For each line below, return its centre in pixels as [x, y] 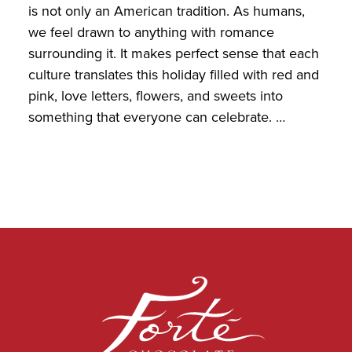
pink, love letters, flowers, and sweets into [155, 96]
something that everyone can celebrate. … [156, 117]
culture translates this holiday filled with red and [173, 75]
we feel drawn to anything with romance [151, 33]
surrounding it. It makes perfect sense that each [173, 54]
